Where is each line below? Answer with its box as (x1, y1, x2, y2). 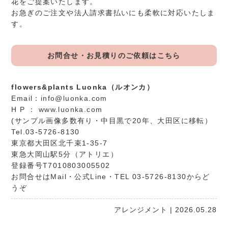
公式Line (74, 172, 107, 181)
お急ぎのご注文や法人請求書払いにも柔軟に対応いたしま (11, 8, 215, 17)
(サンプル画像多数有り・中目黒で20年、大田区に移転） (11, 116, 213, 125)
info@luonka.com (40, 94, 107, 102)
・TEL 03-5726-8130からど (106, 172, 210, 181)
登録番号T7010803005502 (11, 161, 110, 169)
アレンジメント (113, 205, 167, 214)
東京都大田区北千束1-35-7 (11, 138, 108, 147)
